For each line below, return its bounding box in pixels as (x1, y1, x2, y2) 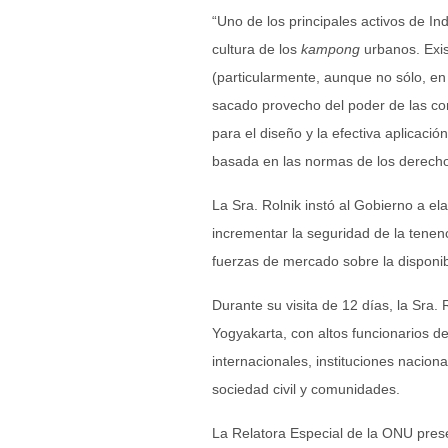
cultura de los (212, 41, 301, 57)
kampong (301, 41, 364, 57)
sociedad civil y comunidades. (212, 381, 400, 397)
